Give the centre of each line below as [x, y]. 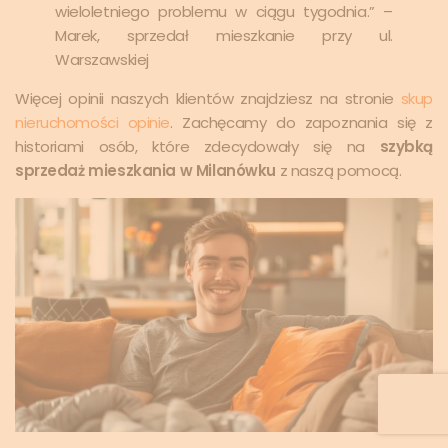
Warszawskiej [102, 60]
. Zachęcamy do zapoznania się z [302, 123]
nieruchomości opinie [93, 123]
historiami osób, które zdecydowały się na [197, 147]
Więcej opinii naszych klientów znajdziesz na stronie [208, 99]
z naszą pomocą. [338, 171]
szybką [406, 147]
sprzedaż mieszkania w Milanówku [145, 171]
